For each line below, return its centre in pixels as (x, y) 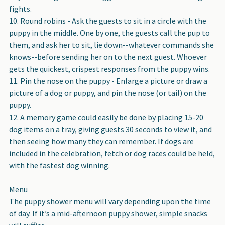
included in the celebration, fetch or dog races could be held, (112, 153)
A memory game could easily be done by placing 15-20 (112, 117)
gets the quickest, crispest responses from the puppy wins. (109, 69)
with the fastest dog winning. (60, 165)
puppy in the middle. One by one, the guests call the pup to (109, 32)
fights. (20, 8)
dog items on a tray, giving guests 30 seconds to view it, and (110, 129)
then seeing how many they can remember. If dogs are (101, 141)
